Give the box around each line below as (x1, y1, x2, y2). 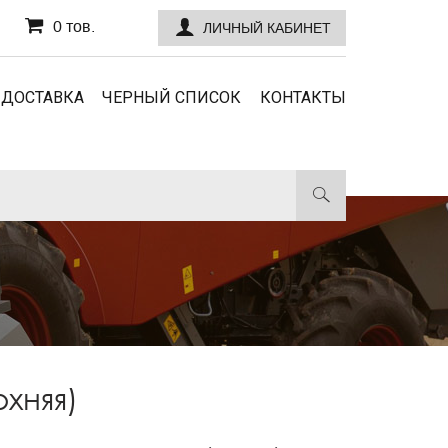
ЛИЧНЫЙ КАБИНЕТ (202, 20, 331, 36)
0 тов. (52, 18, 95, 35)
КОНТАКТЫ (260, 88, 346, 107)
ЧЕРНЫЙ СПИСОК (102, 88, 241, 107)
